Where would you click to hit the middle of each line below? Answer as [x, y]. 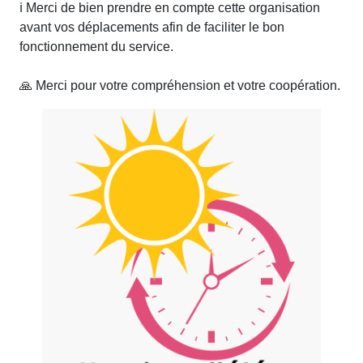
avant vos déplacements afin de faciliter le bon [152, 27]
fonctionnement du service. [96, 47]
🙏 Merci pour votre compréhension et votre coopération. [180, 85]
